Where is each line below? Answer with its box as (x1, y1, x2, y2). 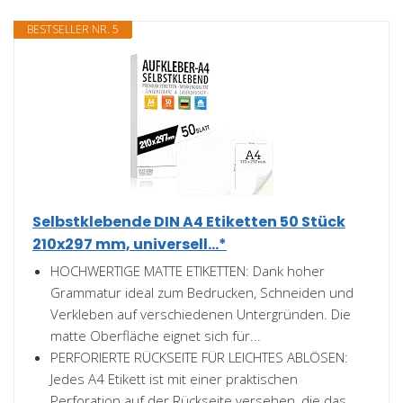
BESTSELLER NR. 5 (27, 22, 119, 37)
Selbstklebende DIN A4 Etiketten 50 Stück (32, 211, 345, 232)
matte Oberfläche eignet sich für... (50, 327, 261, 345)
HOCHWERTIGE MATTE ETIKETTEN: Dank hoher (50, 262, 325, 280)
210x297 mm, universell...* (32, 234, 227, 255)
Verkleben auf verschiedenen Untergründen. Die (50, 305, 351, 323)
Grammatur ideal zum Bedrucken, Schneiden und (50, 283, 354, 301)
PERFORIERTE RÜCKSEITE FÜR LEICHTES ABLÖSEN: (50, 348, 348, 366)
